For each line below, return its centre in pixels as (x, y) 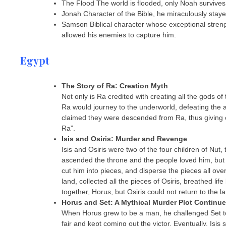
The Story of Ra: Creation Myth (115, 86)
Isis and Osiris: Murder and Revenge (124, 138)
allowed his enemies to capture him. (119, 35)
